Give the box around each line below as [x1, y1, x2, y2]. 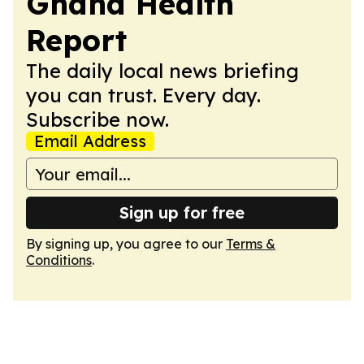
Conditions [26, 252, 92, 268]
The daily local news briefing [26, 58, 299, 83]
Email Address [34, 131, 146, 151]
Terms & [226, 236, 275, 252]
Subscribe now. [26, 107, 169, 132]
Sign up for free [119, 202, 245, 223]
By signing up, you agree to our [26, 236, 226, 252]
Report [26, 22, 127, 58]
